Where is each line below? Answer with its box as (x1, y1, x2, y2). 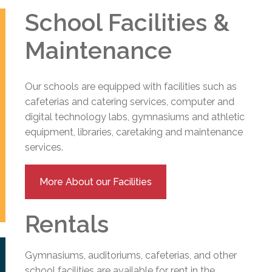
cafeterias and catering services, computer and (25, 95, 235, 107)
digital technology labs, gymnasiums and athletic (25, 110, 245, 123)
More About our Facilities (39, 175, 152, 188)
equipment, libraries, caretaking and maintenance (25, 126, 243, 138)
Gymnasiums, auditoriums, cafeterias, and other (25, 249, 237, 261)
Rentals (25, 209, 109, 238)
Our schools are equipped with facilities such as (25, 80, 237, 92)
